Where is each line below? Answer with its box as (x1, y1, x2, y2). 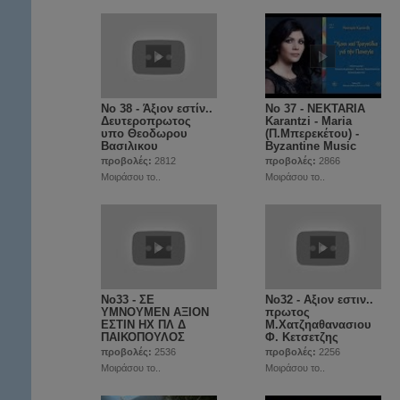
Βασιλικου (101, 139, 158, 153)
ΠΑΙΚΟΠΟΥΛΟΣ (101, 330, 185, 344)
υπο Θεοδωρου (101, 127, 187, 140)
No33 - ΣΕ (101, 293, 154, 306)
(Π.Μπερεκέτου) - (265, 127, 359, 140)
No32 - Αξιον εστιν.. (265, 293, 373, 306)
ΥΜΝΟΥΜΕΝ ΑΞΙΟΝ (101, 305, 209, 319)
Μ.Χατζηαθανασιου (265, 318, 371, 331)
